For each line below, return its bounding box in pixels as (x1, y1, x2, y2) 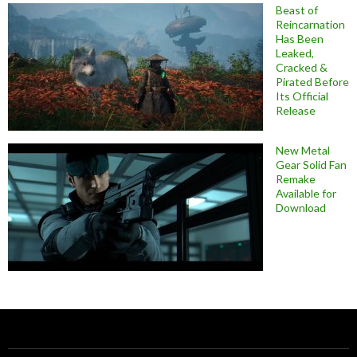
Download (276, 200, 326, 214)
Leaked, (276, 45, 314, 60)
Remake (276, 171, 316, 186)
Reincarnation (276, 17, 345, 31)
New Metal (276, 143, 330, 157)
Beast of (276, 2, 318, 17)
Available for (276, 186, 336, 200)
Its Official (276, 88, 328, 103)
